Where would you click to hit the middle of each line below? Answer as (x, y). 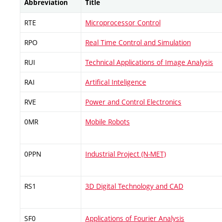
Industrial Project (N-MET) (126, 154)
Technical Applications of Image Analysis (149, 62)
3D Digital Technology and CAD (134, 186)
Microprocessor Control (123, 22)
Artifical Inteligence (116, 82)
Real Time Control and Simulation (138, 42)
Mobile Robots (108, 121)
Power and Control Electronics (133, 102)
